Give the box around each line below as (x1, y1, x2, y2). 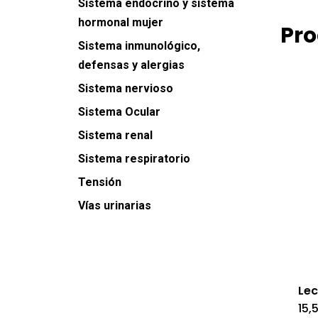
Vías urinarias (78, 199, 151, 212)
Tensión (78, 175, 121, 189)
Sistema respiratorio (78, 152, 190, 165)
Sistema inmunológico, (78, 39, 200, 53)
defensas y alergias (78, 58, 185, 72)
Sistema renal (78, 128, 153, 142)
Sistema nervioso (78, 82, 173, 95)
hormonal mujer (78, 16, 163, 29)
